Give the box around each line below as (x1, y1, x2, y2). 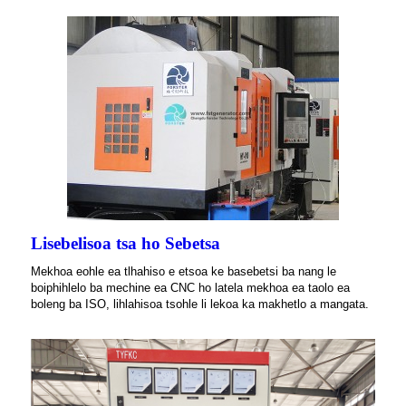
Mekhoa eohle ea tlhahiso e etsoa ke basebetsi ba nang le (31, 265, 336, 279)
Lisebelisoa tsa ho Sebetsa (31, 234, 220, 254)
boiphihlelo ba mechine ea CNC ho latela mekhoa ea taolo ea (31, 281, 350, 295)
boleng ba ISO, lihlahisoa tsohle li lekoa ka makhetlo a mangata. (31, 297, 369, 312)
